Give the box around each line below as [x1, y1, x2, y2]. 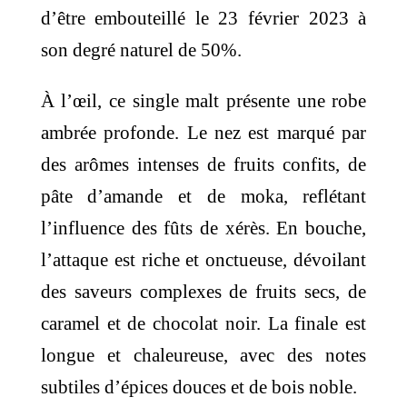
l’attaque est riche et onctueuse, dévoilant [40, 248, 367, 271]
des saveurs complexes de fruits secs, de [40, 280, 367, 303]
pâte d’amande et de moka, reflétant [40, 184, 367, 207]
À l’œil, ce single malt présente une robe [40, 89, 367, 112]
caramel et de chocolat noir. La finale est [40, 312, 367, 334]
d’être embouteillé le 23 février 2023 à [40, 6, 367, 29]
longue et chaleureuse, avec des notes [40, 343, 367, 366]
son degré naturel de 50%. [40, 38, 242, 61]
